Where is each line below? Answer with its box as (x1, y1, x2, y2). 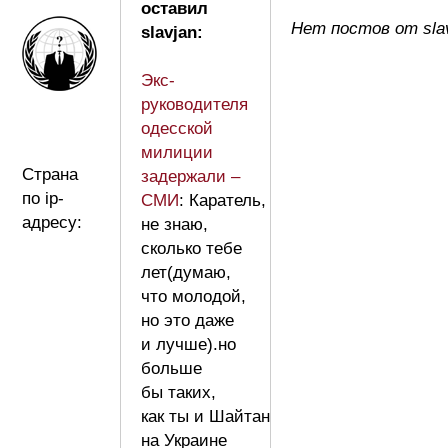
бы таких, (141, 383, 216, 403)
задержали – (141, 167, 240, 187)
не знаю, (141, 215, 208, 235)
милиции (141, 143, 213, 163)
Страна (22, 165, 78, 185)
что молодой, (141, 287, 246, 307)
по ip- (22, 189, 64, 209)
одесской (141, 119, 213, 139)
